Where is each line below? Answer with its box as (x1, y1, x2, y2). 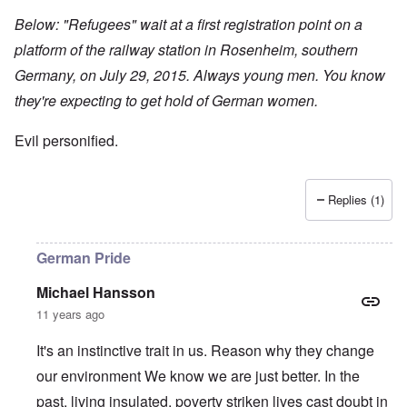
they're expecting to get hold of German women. (15, 90, 318, 112)
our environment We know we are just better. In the (36, 365, 360, 387)
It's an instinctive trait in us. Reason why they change (36, 340, 374, 362)
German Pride (36, 247, 131, 269)
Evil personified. (15, 130, 118, 152)
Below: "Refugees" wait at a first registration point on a (15, 14, 362, 35)
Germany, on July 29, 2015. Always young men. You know (15, 65, 385, 86)
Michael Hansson (36, 282, 155, 303)
